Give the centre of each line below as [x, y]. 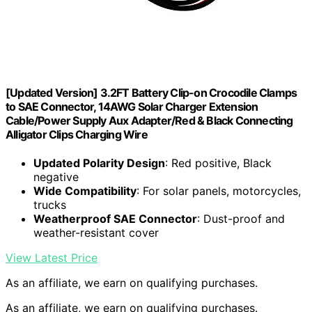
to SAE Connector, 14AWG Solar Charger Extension [132, 106]
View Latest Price [52, 258]
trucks [50, 205]
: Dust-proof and [241, 219]
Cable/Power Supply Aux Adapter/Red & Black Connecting [149, 120]
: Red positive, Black [218, 163]
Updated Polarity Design [99, 163]
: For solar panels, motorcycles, [219, 191]
